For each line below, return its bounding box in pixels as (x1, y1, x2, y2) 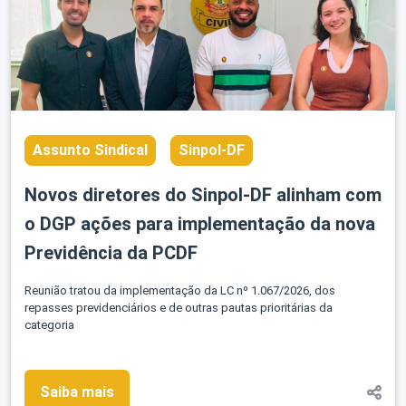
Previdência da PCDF (24, 242, 198, 265)
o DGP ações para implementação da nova (24, 213, 375, 236)
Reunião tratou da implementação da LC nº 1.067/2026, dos (24, 284, 335, 298)
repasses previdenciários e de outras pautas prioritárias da (24, 301, 333, 315)
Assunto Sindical (33, 141, 148, 159)
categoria (24, 318, 74, 333)
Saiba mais (40, 383, 114, 401)
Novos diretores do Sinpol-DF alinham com (24, 184, 382, 207)
